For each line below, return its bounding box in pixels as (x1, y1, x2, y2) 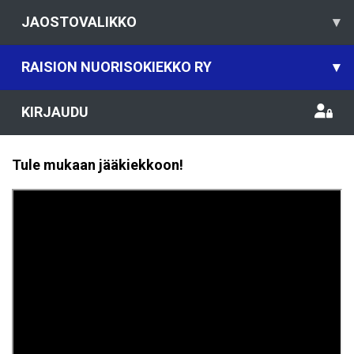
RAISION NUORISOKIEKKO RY (21, 58, 212, 75)
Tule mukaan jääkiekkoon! (12, 156, 183, 173)
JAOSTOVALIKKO (21, 13, 137, 30)
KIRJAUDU (21, 104, 88, 120)
